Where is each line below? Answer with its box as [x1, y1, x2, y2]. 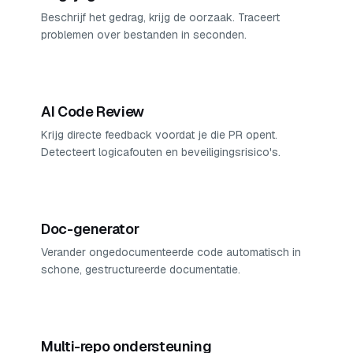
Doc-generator [41, 220, 139, 238]
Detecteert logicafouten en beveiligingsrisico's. [41, 145, 281, 159]
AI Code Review [41, 102, 144, 121]
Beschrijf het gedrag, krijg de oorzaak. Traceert [41, 10, 280, 24]
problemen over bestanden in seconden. [41, 28, 247, 42]
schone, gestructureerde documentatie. [41, 262, 240, 277]
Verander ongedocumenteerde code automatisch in [41, 245, 301, 259]
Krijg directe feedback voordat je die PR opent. [41, 128, 277, 142]
